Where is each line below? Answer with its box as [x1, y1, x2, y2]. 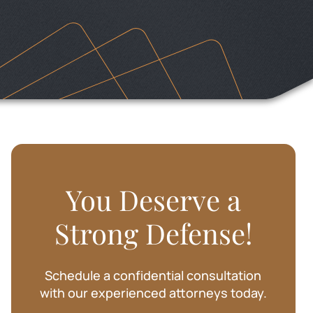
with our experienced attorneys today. [39, 284, 267, 301]
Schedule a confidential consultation [45, 267, 262, 284]
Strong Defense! [54, 214, 252, 252]
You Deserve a [65, 181, 241, 218]
